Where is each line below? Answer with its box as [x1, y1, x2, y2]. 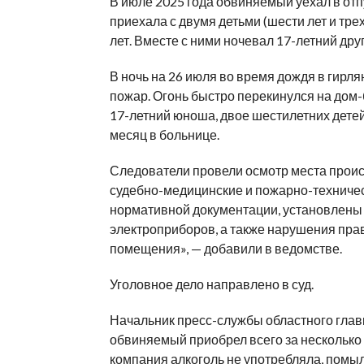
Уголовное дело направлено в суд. [109, 276, 314, 292]
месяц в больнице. [109, 127, 219, 143]
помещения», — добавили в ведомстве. [109, 240, 342, 257]
